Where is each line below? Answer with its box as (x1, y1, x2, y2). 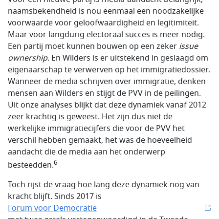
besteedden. (8, 159, 54, 171)
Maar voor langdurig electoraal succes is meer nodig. (8, 28, 205, 41)
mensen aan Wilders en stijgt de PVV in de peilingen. (8, 87, 201, 99)
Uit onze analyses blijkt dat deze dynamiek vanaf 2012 (8, 99, 206, 111)
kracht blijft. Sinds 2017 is (8, 190, 102, 202)
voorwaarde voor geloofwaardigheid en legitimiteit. (8, 17, 199, 29)
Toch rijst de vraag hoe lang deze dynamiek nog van (8, 178, 199, 191)
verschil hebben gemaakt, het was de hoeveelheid (8, 134, 192, 146)
